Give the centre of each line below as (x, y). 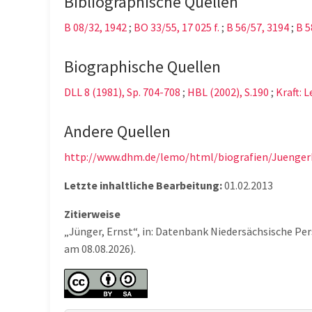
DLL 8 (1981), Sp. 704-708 (122, 92)
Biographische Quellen (142, 67)
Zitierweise (92, 214)
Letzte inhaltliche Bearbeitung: (143, 186)
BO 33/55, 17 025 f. (177, 28)
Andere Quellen (117, 132)
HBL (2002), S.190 (228, 92)
